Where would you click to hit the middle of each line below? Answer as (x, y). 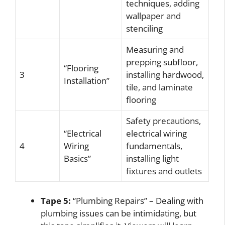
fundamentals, (154, 146)
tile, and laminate (159, 87)
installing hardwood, (165, 74)
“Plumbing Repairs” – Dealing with (137, 201)
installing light (152, 158)
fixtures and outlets (164, 171)
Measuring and (155, 49)
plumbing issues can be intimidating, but (119, 213)
